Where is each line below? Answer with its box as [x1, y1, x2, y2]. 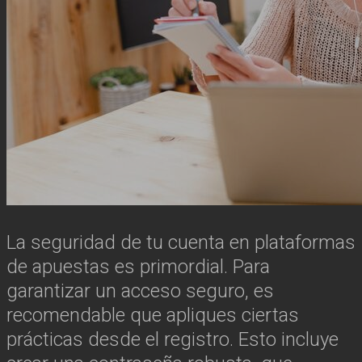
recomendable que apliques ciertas [6, 304, 299, 326]
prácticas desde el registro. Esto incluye [6, 328, 339, 351]
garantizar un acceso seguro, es [6, 280, 274, 302]
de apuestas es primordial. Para [6, 255, 270, 278]
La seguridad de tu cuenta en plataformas [6, 231, 356, 254]
